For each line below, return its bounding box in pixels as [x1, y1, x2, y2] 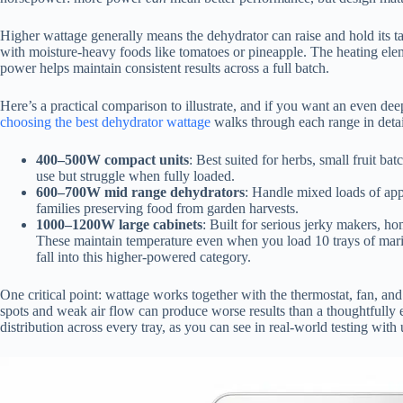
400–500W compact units [36, 152, 189, 168]
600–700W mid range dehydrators [36, 184, 245, 201]
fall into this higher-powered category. [36, 249, 251, 265]
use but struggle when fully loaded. [36, 168, 235, 184]
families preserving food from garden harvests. [36, 201, 299, 217]
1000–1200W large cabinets [36, 217, 202, 233]
